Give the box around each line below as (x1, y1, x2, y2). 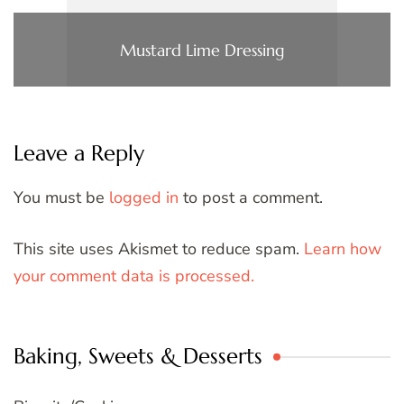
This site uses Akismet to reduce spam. (14, 238, 304, 261)
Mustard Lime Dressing (119, 39, 285, 60)
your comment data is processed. (14, 265, 254, 288)
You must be (14, 187, 109, 209)
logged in (109, 187, 179, 209)
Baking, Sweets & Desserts (14, 343, 262, 371)
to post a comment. (179, 187, 323, 209)
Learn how (304, 238, 381, 261)
